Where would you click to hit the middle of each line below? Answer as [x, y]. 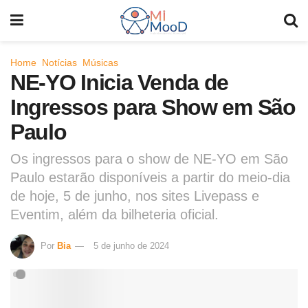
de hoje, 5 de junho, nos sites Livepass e [135, 196]
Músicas [100, 63]
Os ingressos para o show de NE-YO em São [149, 158]
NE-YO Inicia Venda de [120, 82]
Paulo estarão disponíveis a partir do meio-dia [150, 177]
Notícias [59, 63]
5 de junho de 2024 [131, 245]
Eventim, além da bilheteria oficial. [114, 214]
